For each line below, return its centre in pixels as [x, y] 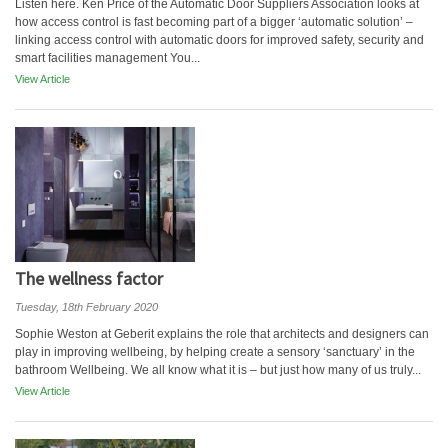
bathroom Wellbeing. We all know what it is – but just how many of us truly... [218, 370]
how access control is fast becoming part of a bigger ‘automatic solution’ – [214, 22]
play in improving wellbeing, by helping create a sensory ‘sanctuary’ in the [215, 352]
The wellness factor [89, 278]
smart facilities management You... [107, 58]
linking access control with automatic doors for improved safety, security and [219, 40]
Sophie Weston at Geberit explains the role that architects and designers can [222, 334]
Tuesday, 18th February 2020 [86, 307]
